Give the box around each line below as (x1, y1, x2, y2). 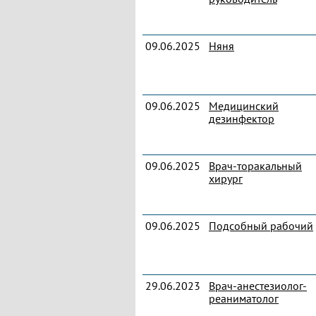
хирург (209, 171, 243, 186)
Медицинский (209, 99, 279, 113)
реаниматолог (209, 291, 279, 305)
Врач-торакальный (209, 159, 302, 173)
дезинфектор (209, 111, 274, 126)
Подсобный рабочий (209, 219, 313, 233)
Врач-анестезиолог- (209, 279, 307, 293)
